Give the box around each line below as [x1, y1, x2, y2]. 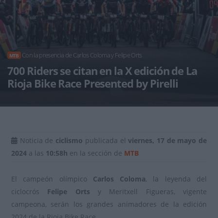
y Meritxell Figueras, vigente [90, 187, 207, 196]
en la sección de [68, 148, 124, 158]
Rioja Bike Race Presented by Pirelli [7, 75, 178, 91]
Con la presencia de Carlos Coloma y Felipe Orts [20, 50, 142, 59]
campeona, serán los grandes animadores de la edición [11, 200, 207, 209]
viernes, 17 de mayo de [128, 136, 207, 145]
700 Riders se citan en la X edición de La [7, 63, 197, 78]
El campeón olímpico [11, 174, 93, 183]
